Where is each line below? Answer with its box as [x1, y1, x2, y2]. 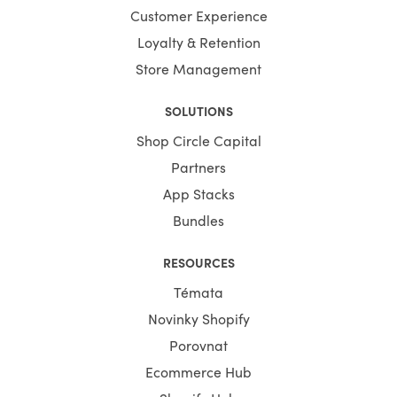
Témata [174, 282, 223, 302]
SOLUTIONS [164, 102, 233, 121]
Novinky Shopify [147, 308, 250, 329]
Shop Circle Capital [136, 130, 261, 151]
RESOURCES [162, 253, 235, 272]
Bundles [173, 210, 224, 230]
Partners [171, 157, 226, 177]
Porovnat [169, 335, 228, 355]
